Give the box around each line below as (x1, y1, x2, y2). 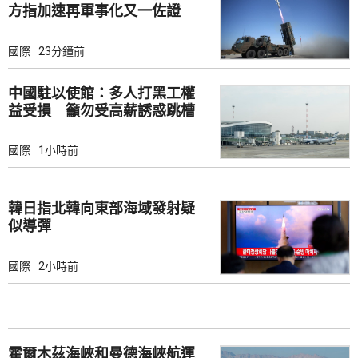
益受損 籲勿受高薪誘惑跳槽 (8, 101, 195, 119)
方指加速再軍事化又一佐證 (8, 2, 181, 20)
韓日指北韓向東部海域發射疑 (8, 200, 195, 217)
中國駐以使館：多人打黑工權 (8, 84, 195, 101)
